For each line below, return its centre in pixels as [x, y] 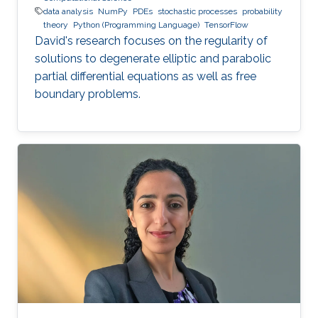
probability [262, 11]
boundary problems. [88, 94]
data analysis [68, 11]
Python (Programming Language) [136, 24]
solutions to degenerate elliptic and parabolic [153, 58]
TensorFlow [226, 24]
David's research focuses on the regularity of [151, 40]
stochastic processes [197, 11]
